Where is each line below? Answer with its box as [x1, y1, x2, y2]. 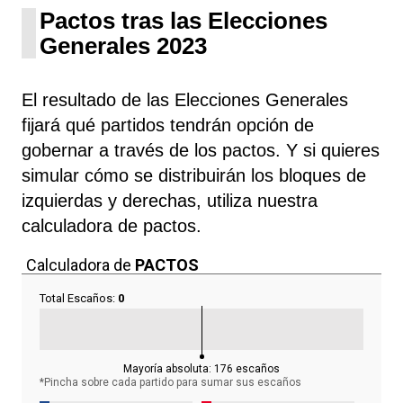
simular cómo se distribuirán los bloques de [22, 165, 366, 185]
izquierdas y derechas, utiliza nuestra [22, 190, 318, 210]
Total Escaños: [40, 291, 118, 305]
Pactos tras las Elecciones [40, 6, 327, 34]
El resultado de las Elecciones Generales [22, 89, 348, 110]
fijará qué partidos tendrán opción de [22, 114, 314, 135]
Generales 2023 [40, 31, 207, 59]
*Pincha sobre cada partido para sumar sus [40, 375, 255, 389]
